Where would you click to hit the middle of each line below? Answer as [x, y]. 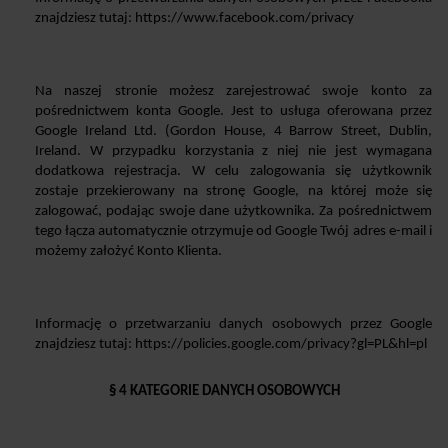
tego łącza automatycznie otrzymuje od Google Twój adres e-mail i [233, 231]
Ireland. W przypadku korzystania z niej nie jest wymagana [233, 151]
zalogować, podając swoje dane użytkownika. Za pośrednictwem [233, 211]
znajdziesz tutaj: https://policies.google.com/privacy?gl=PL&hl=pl [230, 344]
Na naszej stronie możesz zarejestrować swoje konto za [233, 91]
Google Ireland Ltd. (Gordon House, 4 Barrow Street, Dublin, [233, 131]
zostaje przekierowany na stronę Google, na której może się [233, 191]
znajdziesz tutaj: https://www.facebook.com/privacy [194, 18]
